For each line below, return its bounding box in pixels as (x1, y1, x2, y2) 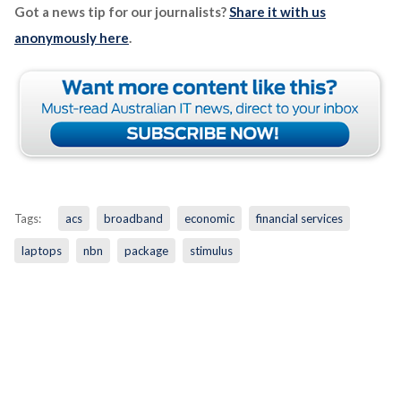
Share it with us (228, 3, 326, 20)
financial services (255, 210, 343, 226)
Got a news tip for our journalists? (13, 3, 229, 20)
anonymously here (13, 29, 129, 46)
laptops (21, 243, 62, 258)
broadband (103, 210, 163, 226)
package (124, 243, 168, 258)
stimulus (189, 243, 233, 258)
